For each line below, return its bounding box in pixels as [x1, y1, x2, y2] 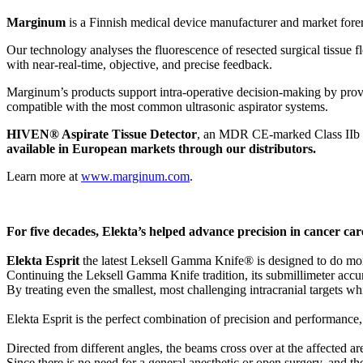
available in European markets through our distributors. [6, 141, 316, 156]
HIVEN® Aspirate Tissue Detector [6, 126, 197, 141]
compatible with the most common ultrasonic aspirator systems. [6, 99, 328, 113]
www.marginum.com [81, 169, 190, 183]
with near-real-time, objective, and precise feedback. [6, 57, 272, 71]
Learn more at [6, 169, 81, 183]
